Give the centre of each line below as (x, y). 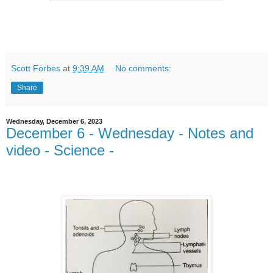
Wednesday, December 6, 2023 (54, 122)
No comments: (144, 69)
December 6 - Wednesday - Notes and (130, 133)
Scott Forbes (36, 69)
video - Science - (60, 151)
